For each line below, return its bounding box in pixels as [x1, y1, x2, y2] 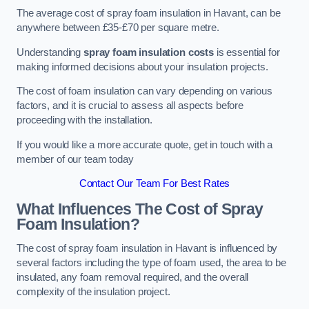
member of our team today [17, 153, 134, 165]
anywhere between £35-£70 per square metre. [17, 22, 219, 34]
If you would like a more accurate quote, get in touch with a [17, 139, 273, 150]
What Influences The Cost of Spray [17, 199, 263, 218]
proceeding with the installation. [17, 114, 153, 126]
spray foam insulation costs [83, 46, 215, 58]
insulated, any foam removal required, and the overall [17, 272, 249, 283]
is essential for [214, 46, 280, 58]
